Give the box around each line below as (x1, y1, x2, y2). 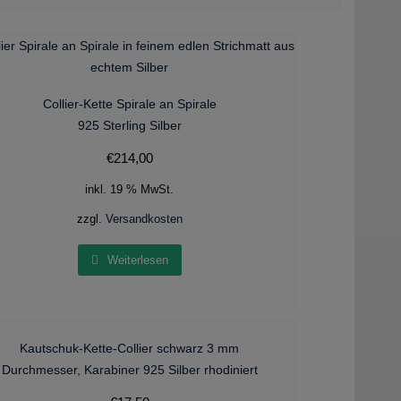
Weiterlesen (107, 252, 168, 267)
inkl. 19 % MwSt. (85, 183, 175, 197)
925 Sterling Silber (77, 118, 182, 132)
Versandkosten (105, 213, 183, 226)
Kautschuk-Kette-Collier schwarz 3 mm (20, 340, 240, 355)
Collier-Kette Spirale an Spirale (42, 97, 217, 111)
